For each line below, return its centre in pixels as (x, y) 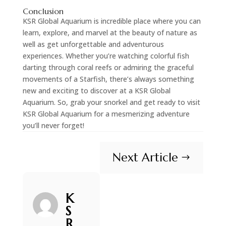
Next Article (146, 157)
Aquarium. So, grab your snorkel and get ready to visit (111, 102)
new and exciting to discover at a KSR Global (96, 90)
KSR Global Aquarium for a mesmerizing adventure (106, 114)
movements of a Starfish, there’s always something (108, 79)
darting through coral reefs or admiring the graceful (108, 67)
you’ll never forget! (53, 125)
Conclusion (43, 11)
